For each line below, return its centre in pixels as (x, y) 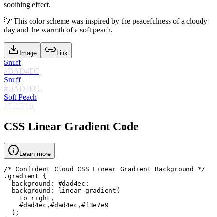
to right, (29, 198)
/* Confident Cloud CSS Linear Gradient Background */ (105, 169)
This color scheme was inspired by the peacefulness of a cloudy (110, 21)
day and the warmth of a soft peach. (58, 30)
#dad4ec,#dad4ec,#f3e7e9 (56, 205)
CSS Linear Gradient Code (71, 126)
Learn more (35, 154)
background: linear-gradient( (62, 190)
